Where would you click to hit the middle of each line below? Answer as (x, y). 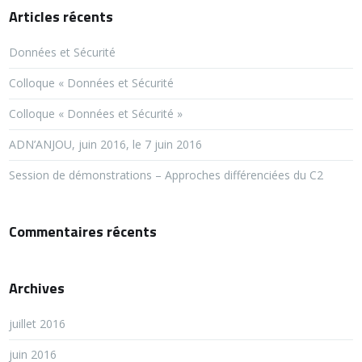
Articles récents (61, 17)
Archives (37, 288)
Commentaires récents (83, 232)
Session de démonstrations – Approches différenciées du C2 (166, 175)
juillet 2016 (38, 324)
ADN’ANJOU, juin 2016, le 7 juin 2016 (106, 144)
